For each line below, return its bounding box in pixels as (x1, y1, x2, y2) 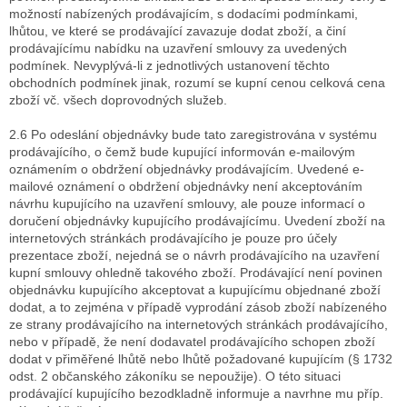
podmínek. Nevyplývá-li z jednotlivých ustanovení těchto (9, 58, 330, 74)
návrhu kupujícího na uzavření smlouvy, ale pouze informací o (9, 196, 365, 212)
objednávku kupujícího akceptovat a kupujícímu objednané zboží (9, 283, 381, 298)
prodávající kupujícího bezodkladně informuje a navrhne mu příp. (9, 386, 383, 402)
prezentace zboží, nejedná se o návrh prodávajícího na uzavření (9, 248, 380, 263)
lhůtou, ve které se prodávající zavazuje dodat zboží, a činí (9, 24, 346, 39)
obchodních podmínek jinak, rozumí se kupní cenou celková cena (9, 75, 385, 91)
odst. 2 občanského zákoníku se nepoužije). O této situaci (9, 369, 341, 384)
